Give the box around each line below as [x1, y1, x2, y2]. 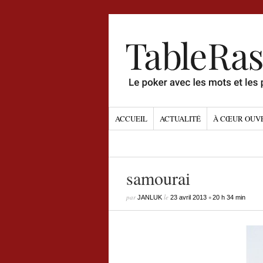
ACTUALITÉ [159, 113, 201, 124]
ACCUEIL [114, 113, 147, 124]
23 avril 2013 [170, 194, 207, 201]
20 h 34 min [212, 194, 245, 201]
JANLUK [137, 194, 162, 201]
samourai [126, 166, 190, 190]
